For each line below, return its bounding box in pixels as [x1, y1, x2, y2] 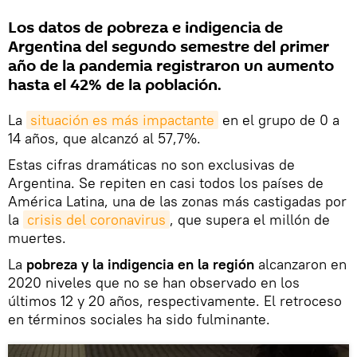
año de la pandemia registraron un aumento [8, 55, 334, 78]
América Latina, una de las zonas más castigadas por [8, 192, 347, 211]
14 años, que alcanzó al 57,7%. [8, 129, 201, 148]
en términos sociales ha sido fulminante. [8, 310, 270, 329]
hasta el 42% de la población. [8, 74, 222, 97]
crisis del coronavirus [27, 210, 166, 229]
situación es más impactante [30, 111, 214, 130]
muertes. [8, 229, 66, 248]
